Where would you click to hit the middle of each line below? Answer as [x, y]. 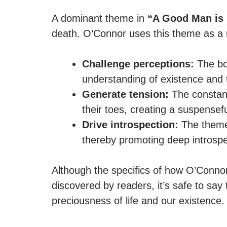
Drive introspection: [130, 125]
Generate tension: [125, 94]
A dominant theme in [100, 18]
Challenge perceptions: [138, 64]
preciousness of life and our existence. [138, 201]
